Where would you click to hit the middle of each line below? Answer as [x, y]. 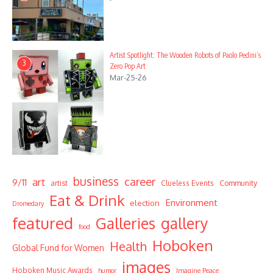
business [96, 182]
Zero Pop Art [128, 66]
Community [238, 183]
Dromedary [28, 204]
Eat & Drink [87, 201]
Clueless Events [187, 183]
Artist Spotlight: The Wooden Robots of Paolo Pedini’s [185, 55]
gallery [184, 224]
